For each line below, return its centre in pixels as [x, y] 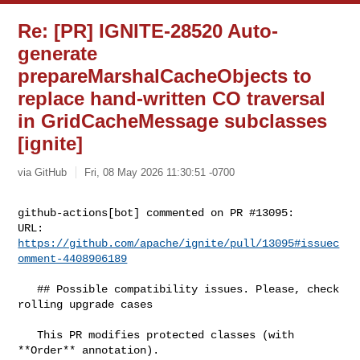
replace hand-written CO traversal [172, 98]
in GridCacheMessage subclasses [173, 121]
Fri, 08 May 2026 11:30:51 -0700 [160, 172]
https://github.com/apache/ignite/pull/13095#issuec [179, 243]
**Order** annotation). [89, 350]
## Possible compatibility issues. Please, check [28, 289]
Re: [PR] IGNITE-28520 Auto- [148, 31]
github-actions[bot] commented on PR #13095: [156, 213]
